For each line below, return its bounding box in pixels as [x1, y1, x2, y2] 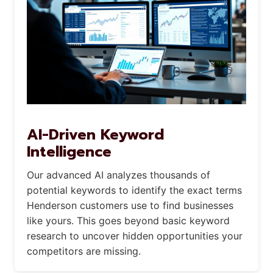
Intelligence [27, 140, 112, 163]
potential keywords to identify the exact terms [27, 183, 242, 196]
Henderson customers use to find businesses [27, 199, 233, 211]
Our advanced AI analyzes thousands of [27, 168, 210, 181]
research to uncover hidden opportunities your [27, 229, 243, 242]
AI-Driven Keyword [27, 123, 164, 146]
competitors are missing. [27, 244, 141, 257]
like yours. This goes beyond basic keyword [27, 214, 230, 227]
